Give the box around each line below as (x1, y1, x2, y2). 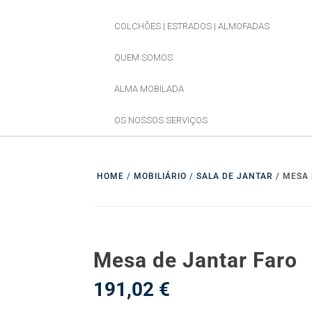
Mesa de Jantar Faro (93, 248, 298, 273)
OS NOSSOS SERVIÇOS (114, 114, 208, 125)
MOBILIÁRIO (134, 171, 187, 182)
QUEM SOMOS (114, 52, 173, 63)
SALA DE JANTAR (196, 171, 274, 182)
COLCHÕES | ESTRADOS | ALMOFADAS (114, 20, 270, 31)
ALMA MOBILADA (114, 83, 185, 94)
